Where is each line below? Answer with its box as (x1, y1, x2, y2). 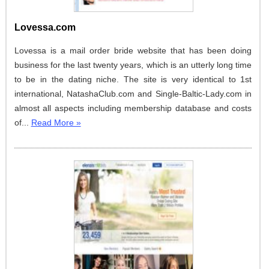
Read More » (31, 117, 81, 127)
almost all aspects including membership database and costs (14, 103, 252, 113)
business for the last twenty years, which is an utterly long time (14, 59, 252, 70)
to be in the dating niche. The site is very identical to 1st (14, 74, 252, 84)
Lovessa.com (14, 22, 76, 32)
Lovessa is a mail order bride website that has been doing (14, 45, 252, 55)
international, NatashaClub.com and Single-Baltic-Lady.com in (14, 88, 252, 98)
